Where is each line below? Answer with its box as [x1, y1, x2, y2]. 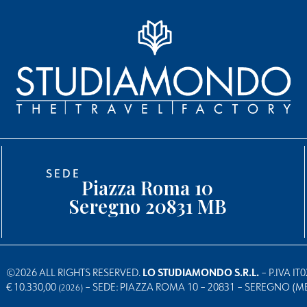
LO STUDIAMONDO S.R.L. [143, 265, 262, 279]
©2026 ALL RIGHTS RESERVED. [6, 265, 143, 279]
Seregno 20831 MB [68, 193, 227, 219]
